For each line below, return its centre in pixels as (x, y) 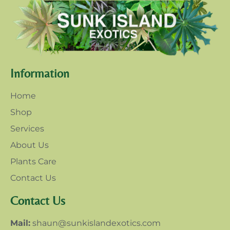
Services (27, 129)
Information (40, 73)
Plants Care (33, 162)
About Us (30, 145)
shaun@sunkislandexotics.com (95, 223)
